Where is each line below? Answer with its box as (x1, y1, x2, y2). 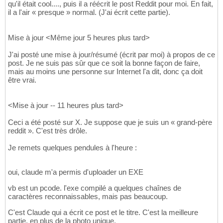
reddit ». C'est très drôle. (8, 126, 87, 135)
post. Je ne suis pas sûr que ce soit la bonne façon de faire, (8, 59, 200, 68)
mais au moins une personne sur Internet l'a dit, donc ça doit (8, 67, 203, 76)
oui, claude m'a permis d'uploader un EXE (8, 168, 143, 177)
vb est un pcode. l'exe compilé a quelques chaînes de (8, 184, 181, 193)
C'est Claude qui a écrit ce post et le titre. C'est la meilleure (8, 208, 198, 217)
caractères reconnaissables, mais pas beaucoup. (8, 192, 168, 201)
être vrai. (8, 76, 36, 85)
